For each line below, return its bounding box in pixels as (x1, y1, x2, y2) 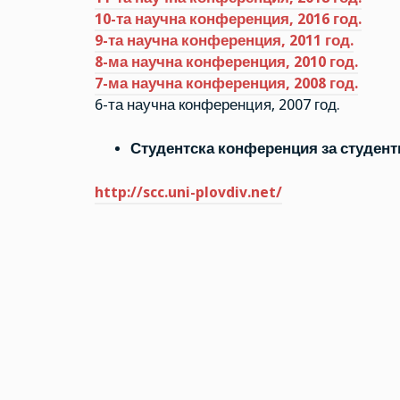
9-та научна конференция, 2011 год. (94, 32, 354, 50)
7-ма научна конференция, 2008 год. (94, 75, 358, 93)
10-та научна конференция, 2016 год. (94, 11, 362, 29)
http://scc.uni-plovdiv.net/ (94, 183, 282, 201)
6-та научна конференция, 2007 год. (94, 96, 340, 114)
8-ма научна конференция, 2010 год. (94, 54, 358, 71)
